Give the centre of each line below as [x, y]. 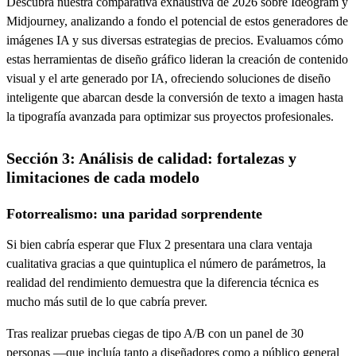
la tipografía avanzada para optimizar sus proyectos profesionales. [170, 116]
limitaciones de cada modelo [103, 177]
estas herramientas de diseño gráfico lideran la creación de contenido [177, 59]
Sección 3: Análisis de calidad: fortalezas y [151, 158]
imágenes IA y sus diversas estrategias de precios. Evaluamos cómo [175, 40]
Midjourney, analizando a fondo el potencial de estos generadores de [177, 21]
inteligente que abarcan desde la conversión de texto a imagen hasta [175, 97]
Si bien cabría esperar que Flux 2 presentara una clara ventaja [159, 244]
